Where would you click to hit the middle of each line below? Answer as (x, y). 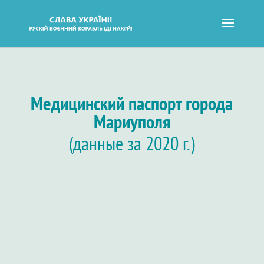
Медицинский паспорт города (132, 103)
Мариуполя (132, 121)
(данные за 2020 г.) (132, 143)
